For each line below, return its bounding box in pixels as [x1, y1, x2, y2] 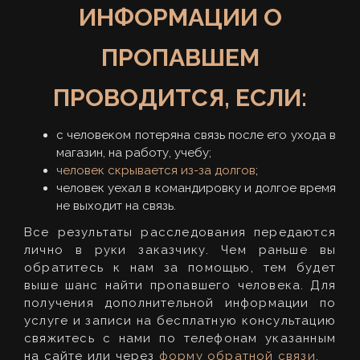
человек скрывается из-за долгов [56, 162, 256, 178]
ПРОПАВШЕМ [100, 43, 260, 72]
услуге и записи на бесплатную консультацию [24, 313, 336, 328]
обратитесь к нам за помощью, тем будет [24, 260, 336, 275]
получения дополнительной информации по [24, 295, 336, 310]
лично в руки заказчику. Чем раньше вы [24, 242, 336, 257]
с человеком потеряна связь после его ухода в [56, 127, 336, 142]
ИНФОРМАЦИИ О [78, 2, 282, 31]
